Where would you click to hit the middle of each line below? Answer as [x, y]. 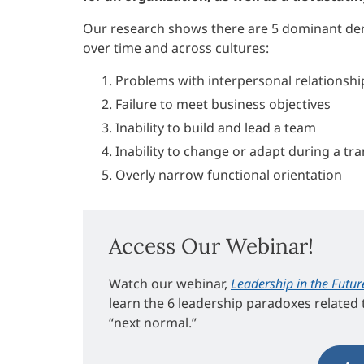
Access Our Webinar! [211, 246]
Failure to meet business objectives [223, 104]
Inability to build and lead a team [216, 127]
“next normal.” [153, 323]
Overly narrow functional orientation [229, 174]
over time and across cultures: [176, 48]
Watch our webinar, [170, 284]
